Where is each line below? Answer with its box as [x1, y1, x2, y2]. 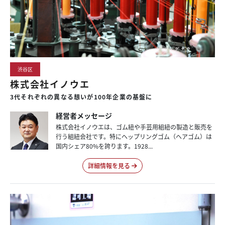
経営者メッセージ [55, 110, 112, 121]
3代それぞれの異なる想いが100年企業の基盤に [10, 92, 153, 101]
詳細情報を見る [88, 161, 131, 170]
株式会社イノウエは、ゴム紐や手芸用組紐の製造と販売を [55, 123, 212, 132]
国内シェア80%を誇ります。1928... [55, 142, 153, 151]
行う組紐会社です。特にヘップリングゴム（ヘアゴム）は [55, 132, 212, 141]
